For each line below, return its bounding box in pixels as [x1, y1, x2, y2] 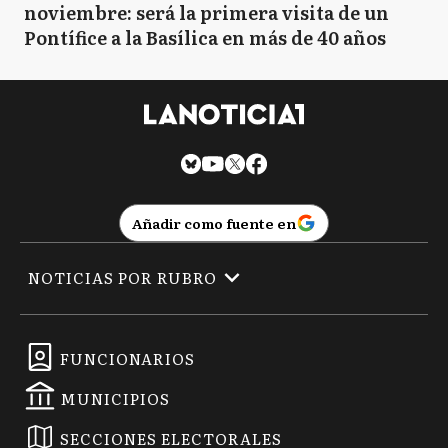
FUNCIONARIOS [60, 346, 195, 370]
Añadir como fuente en [132, 212, 296, 233]
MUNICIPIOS [60, 386, 170, 410]
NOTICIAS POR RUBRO [28, 266, 217, 290]
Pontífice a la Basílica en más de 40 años [24, 24, 386, 52]
